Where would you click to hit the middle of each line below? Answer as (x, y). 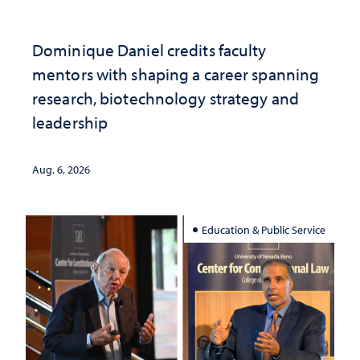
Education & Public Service (264, 229)
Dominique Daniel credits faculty (149, 50)
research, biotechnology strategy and (166, 98)
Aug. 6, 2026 (61, 170)
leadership (70, 123)
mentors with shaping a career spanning (176, 74)
